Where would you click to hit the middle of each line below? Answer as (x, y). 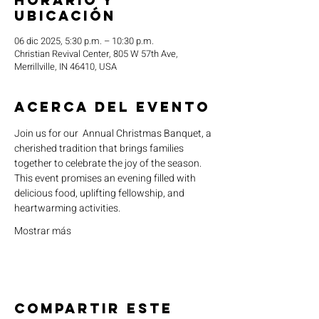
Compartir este (94, 308)
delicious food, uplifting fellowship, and (100, 193)
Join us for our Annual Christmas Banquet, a (114, 134)
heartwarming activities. (67, 208)
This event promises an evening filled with (106, 178)
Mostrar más (43, 231)
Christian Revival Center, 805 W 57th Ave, (96, 54)
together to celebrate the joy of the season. (109, 163)
